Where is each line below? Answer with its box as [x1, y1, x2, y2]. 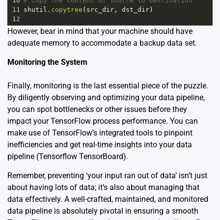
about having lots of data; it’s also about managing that [7, 182, 199, 192]
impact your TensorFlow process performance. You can [7, 116, 198, 126]
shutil [24, 5, 47, 13]
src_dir [86, 5, 114, 13]
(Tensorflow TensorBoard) [34, 151, 126, 161]
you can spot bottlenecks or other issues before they [7, 104, 187, 114]
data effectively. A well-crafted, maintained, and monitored [7, 194, 208, 204]
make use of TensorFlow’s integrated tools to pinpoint [7, 128, 192, 137]
